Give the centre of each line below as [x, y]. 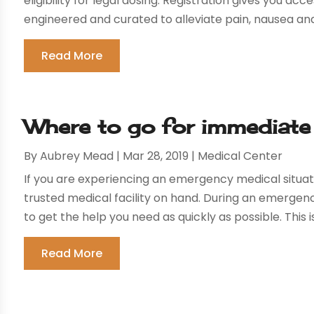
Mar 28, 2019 [156, 156]
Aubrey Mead [77, 156]
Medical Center [240, 156]
